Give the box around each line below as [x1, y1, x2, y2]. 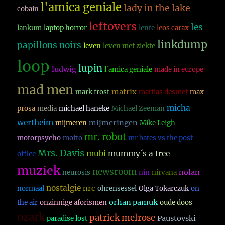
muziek [17, 163, 61, 178]
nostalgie [46, 183, 81, 193]
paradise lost [47, 214, 88, 223]
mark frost [75, 88, 110, 97]
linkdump [157, 38, 208, 52]
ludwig [52, 65, 77, 74]
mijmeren [55, 119, 87, 128]
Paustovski [157, 214, 196, 223]
